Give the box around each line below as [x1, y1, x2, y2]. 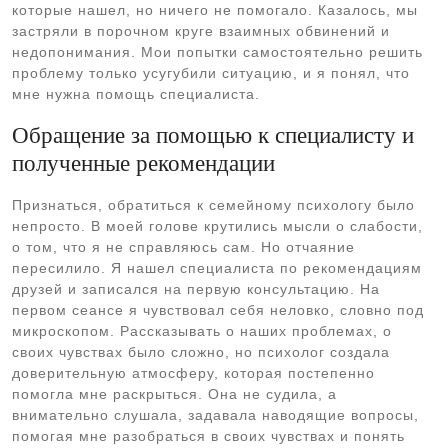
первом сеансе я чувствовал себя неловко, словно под [12, 302, 424, 318]
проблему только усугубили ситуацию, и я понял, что [12, 65, 410, 81]
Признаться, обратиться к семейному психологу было [12, 197, 415, 213]
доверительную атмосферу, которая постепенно [12, 365, 375, 381]
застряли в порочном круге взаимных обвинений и [12, 23, 390, 39]
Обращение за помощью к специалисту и [12, 122, 414, 148]
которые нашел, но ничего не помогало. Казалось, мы [12, 2, 418, 18]
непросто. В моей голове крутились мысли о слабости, [12, 218, 423, 234]
